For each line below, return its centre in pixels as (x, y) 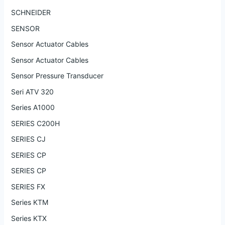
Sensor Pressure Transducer (57, 76)
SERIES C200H (35, 123)
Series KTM (29, 202)
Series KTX (29, 218)
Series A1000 (33, 107)
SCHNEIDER (31, 13)
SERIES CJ (28, 139)
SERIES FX (28, 186)
